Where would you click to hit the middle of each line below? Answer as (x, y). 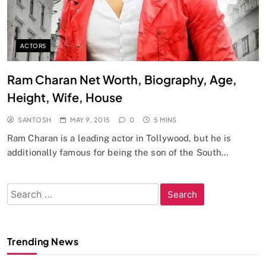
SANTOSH (35, 120)
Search (23, 190)
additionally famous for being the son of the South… (118, 153)
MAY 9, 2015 (90, 120)
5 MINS (165, 120)
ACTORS (33, 46)
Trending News (43, 242)
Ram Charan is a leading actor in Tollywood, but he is (119, 138)
